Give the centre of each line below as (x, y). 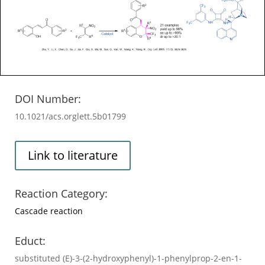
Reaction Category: (61, 193)
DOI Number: (48, 98)
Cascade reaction (49, 211)
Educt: (30, 240)
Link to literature (73, 155)
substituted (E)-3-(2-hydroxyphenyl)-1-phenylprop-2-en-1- (128, 258)
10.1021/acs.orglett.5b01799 (70, 116)
